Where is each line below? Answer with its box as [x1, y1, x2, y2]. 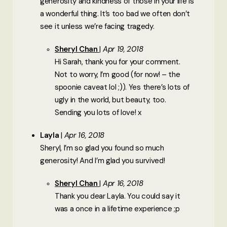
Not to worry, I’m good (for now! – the [55, 69, 180, 80]
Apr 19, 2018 [102, 44, 143, 54]
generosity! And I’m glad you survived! [40, 155, 165, 166]
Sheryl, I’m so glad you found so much [40, 142, 164, 153]
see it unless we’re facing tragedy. [40, 21, 155, 31]
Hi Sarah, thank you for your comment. [55, 56, 180, 67]
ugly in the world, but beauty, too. [55, 94, 166, 105]
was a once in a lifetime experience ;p [55, 203, 180, 214]
